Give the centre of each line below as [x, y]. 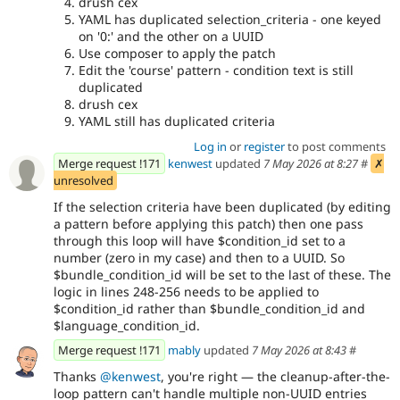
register [264, 147]
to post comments [335, 147]
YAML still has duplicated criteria [177, 121]
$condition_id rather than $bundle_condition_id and [209, 308]
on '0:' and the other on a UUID [171, 37]
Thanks [77, 377]
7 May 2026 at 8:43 [299, 350]
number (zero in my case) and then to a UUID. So [199, 257]
